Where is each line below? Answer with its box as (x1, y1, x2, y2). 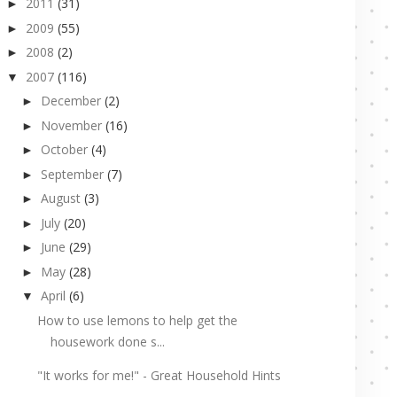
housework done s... (50, 332, 165, 350)
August (40, 190, 81, 207)
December (40, 92, 101, 110)
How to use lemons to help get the (36, 311, 237, 329)
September (40, 165, 104, 183)
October (40, 141, 88, 159)
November (40, 116, 102, 134)
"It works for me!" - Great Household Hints (36, 366, 281, 384)
